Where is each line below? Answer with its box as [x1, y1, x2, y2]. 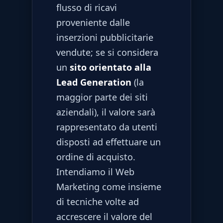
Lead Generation [56, 76, 131, 88]
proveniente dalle [56, 16, 130, 28]
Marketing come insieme [56, 180, 161, 193]
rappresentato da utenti [56, 120, 157, 133]
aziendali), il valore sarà [56, 106, 155, 118]
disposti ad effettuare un [56, 135, 161, 148]
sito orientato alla [70, 61, 151, 73]
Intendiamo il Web [56, 165, 134, 178]
